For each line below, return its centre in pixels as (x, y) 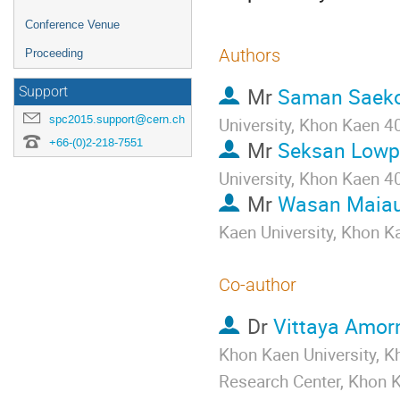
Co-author (258, 285)
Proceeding (54, 53)
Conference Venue (72, 25)
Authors (250, 55)
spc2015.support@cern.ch (117, 119)
